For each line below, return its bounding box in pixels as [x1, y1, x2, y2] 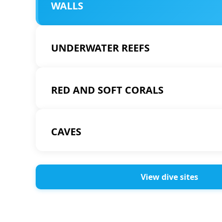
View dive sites [140, 171, 198, 183]
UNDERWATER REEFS [51, 41, 150, 55]
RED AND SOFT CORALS [51, 83, 164, 97]
